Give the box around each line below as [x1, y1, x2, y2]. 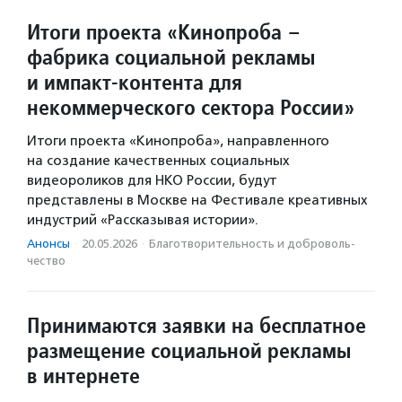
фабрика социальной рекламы [27, 43, 315, 72]
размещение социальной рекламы [27, 336, 351, 365]
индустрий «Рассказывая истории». [27, 212, 258, 229]
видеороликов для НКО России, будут [27, 172, 277, 189]
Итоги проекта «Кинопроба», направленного [27, 133, 329, 150]
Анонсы [27, 237, 70, 251]
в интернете [27, 362, 140, 390]
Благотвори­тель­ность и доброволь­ [149, 237, 355, 251]
